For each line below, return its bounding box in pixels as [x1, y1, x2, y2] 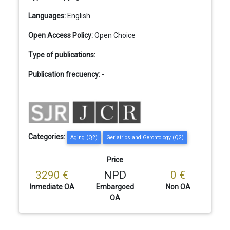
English [67, 12, 90, 21]
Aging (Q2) [70, 134, 98, 141]
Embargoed [95, 183, 134, 191]
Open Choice [94, 31, 136, 40]
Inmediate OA [29, 183, 74, 191]
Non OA [165, 183, 190, 191]
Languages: [28, 12, 66, 21]
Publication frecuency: [28, 70, 100, 79]
